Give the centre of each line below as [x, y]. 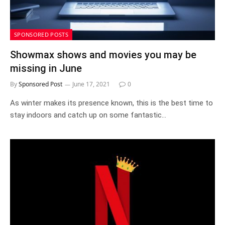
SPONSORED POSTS [41, 34]
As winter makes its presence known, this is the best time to [111, 103]
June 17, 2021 [91, 84]
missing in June [46, 68]
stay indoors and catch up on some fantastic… [88, 115]
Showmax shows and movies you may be [103, 54]
